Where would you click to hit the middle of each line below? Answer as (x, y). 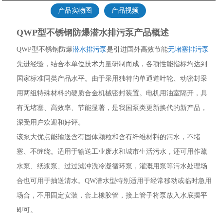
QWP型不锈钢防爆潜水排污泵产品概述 (92, 32)
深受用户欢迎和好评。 (50, 122)
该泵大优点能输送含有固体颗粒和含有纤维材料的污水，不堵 (108, 137)
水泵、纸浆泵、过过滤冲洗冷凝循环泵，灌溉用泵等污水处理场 (112, 166)
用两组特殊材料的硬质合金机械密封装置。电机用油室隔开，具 (112, 93)
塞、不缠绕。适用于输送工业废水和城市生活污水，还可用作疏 (112, 151)
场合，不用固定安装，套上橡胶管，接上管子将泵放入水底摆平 (112, 195)
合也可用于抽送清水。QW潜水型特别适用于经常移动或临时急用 (114, 181)
